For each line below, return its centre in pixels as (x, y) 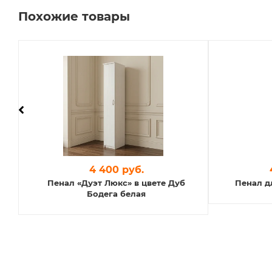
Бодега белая (116, 193)
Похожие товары (74, 16)
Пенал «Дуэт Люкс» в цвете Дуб (116, 182)
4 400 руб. (116, 169)
